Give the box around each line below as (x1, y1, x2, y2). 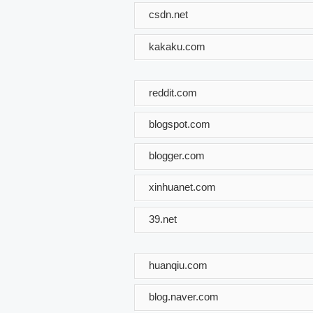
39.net (149, 212, 177, 225)
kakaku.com (149, 40, 205, 52)
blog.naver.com (149, 290, 219, 303)
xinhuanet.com (149, 181, 216, 193)
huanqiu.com (149, 259, 208, 271)
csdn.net (149, 8, 188, 20)
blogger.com (149, 149, 205, 161)
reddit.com (149, 86, 197, 99)
